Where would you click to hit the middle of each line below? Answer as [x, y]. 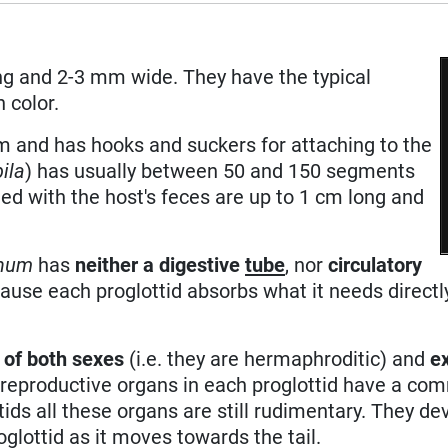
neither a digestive [160, 264]
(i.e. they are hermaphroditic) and [277, 358]
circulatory [375, 264]
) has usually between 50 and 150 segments [220, 170]
